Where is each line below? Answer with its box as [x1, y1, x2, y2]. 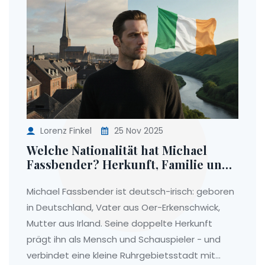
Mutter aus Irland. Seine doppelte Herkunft [27, 217, 212, 230]
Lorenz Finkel [40, 125, 92, 137]
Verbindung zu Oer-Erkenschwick [27, 170, 222, 187]
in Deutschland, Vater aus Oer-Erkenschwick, [27, 201, 220, 214]
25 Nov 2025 [112, 125, 163, 137]
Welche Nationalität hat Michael [27, 142, 207, 159]
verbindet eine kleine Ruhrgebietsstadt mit [27, 249, 215, 262]
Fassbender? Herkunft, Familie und [27, 156, 230, 173]
